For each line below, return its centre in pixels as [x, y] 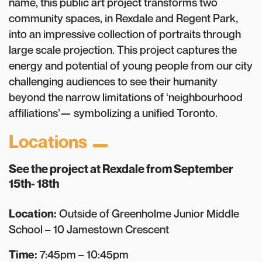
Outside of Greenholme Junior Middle [148, 213]
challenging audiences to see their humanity [113, 81]
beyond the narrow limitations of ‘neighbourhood [126, 97]
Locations [48, 142]
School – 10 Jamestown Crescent [89, 229]
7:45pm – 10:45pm [83, 254]
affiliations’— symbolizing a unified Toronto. [113, 113]
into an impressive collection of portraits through [125, 34]
